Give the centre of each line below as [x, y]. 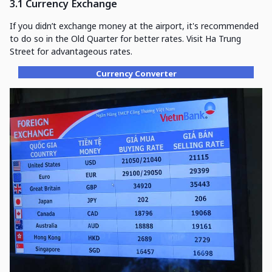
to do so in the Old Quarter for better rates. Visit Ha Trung [125, 39]
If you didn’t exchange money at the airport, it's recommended [134, 26]
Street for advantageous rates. [71, 52]
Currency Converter [136, 74]
